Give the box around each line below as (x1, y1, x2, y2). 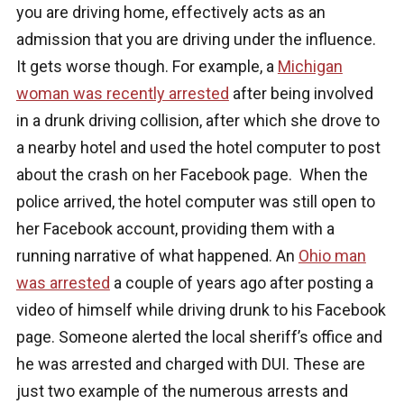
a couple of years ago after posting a (109, 273, 373, 293)
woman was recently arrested (15, 84, 229, 104)
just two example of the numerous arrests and (15, 381, 348, 401)
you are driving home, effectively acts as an (15, 3, 326, 23)
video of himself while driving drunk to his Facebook (15, 300, 386, 320)
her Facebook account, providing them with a (15, 219, 335, 239)
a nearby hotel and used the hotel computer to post (15, 138, 381, 158)
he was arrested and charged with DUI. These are (15, 354, 365, 374)
